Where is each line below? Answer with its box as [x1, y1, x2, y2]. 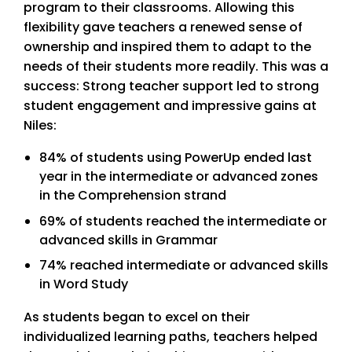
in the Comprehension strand [39, 186, 226, 205]
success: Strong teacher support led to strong [24, 76, 319, 95]
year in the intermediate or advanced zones [39, 167, 318, 186]
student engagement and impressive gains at [24, 96, 317, 115]
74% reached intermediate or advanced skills [39, 255, 328, 274]
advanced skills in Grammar [39, 230, 218, 249]
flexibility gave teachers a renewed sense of [24, 17, 302, 36]
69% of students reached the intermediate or [39, 211, 327, 230]
